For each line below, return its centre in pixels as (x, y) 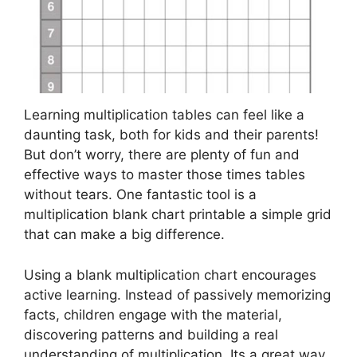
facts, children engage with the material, (153, 314)
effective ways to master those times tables (165, 175)
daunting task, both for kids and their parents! (171, 135)
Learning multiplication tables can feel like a (164, 115)
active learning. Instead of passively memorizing (177, 294)
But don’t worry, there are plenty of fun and (162, 155)
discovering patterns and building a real (151, 334)
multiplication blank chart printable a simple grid (178, 215)
